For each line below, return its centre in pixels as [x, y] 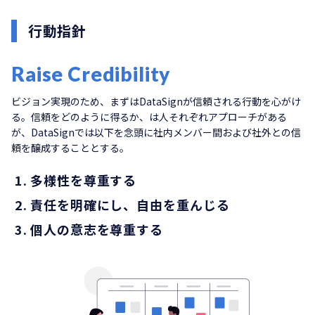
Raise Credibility [91, 74]
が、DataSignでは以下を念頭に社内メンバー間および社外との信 [156, 132]
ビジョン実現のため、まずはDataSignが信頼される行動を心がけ [156, 101]
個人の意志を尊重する [97, 229]
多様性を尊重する [84, 180]
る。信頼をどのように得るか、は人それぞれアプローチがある [149, 117]
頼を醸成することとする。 [70, 148]
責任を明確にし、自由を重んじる [130, 205]
